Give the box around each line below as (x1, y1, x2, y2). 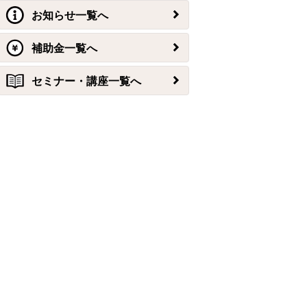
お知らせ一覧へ (32, 9, 108, 21)
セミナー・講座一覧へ (32, 75, 141, 87)
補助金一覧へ (32, 42, 97, 54)
